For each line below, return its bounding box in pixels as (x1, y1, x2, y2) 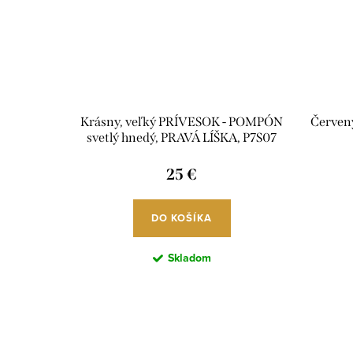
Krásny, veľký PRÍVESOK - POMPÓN (80, 114, 283, 130)
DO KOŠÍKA (151, 210, 212, 226)
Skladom (167, 250, 211, 267)
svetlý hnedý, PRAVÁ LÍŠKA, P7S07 (87, 130, 277, 146)
